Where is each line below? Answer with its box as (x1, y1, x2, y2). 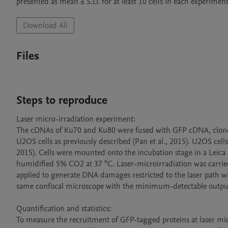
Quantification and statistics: (16, 203, 113, 214)
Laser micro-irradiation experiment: (16, 113, 137, 125)
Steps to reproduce (16, 93, 107, 108)
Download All (23, 20, 68, 31)
